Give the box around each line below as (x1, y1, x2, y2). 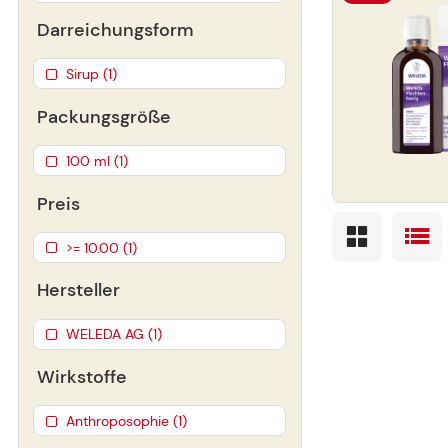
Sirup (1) (65, 65, 117, 84)
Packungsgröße (37, 104, 171, 129)
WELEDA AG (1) (65, 325, 162, 344)
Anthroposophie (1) (65, 412, 187, 431)
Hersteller (37, 278, 120, 303)
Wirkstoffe (37, 365, 127, 390)
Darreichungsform (37, 17, 193, 42)
